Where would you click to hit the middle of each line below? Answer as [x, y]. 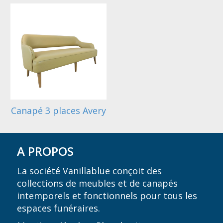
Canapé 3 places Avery [59, 110]
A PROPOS [46, 151]
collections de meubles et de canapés [98, 183]
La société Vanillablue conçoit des [90, 170]
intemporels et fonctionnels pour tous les [107, 195]
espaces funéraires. [59, 208]
